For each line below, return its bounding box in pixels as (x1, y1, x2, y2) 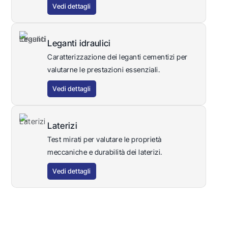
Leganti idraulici (47, 38, 111, 49)
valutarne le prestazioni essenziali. (47, 65, 160, 74)
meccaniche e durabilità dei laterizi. (47, 148, 162, 157)
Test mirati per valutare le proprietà (47, 135, 162, 144)
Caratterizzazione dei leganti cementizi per (47, 52, 188, 62)
